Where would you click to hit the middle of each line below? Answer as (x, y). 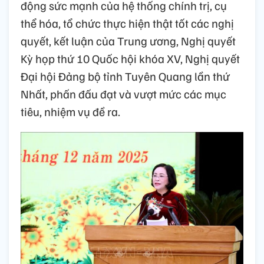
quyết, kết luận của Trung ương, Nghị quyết (128, 41)
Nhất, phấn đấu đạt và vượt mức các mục (123, 94)
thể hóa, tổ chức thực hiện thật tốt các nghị (127, 23)
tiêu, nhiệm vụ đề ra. (70, 112)
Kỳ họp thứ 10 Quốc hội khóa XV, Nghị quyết (130, 59)
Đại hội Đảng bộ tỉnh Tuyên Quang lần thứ (125, 76)
